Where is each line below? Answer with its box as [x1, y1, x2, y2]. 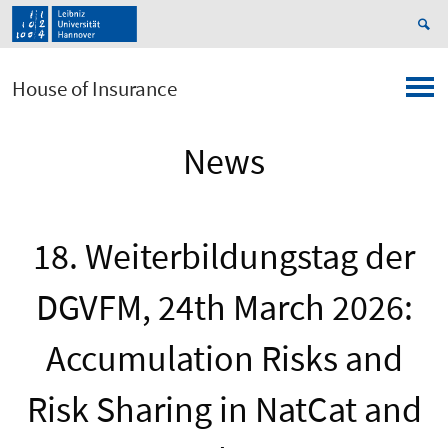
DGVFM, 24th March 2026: [35, 285, 413, 331]
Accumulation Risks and [45, 336, 403, 382]
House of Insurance [12, 75, 177, 103]
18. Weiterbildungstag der [33, 234, 415, 280]
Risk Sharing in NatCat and [26, 387, 422, 433]
